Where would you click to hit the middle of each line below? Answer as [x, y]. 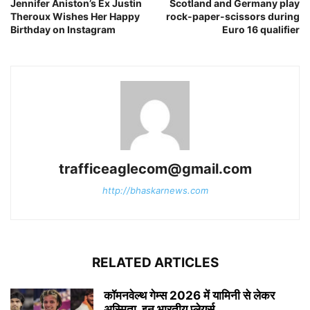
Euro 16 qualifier [261, 29]
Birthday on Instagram [63, 29]
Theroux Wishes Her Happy [75, 16]
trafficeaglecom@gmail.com [155, 168]
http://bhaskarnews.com [155, 190]
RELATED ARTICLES [155, 262]
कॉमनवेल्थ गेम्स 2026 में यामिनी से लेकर [189, 295]
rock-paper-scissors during [233, 16]
